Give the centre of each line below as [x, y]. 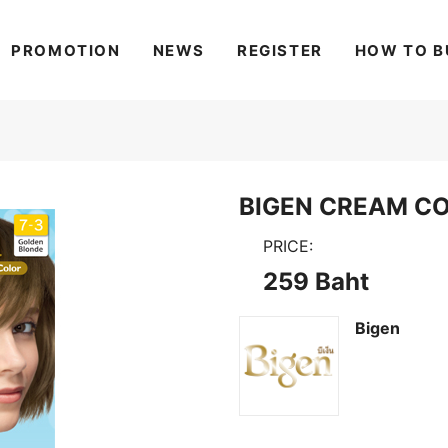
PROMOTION [66, 50]
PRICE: [288, 246]
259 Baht [316, 281]
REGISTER [280, 50]
